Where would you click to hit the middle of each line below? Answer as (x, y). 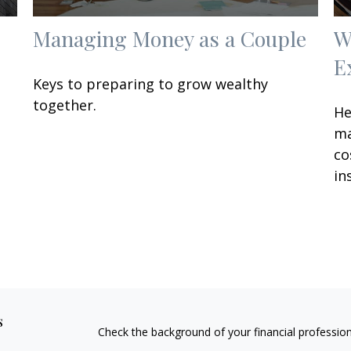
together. (65, 105)
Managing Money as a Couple (170, 38)
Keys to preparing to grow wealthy (151, 83)
